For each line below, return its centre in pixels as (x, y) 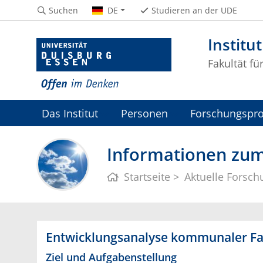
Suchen (63, 10)
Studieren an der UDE (194, 10)
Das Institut (70, 113)
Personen (144, 113)
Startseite (147, 177)
